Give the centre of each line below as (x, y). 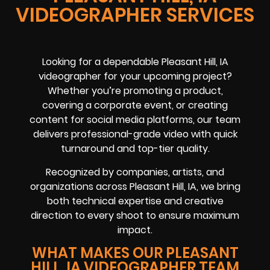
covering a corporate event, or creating (135, 105)
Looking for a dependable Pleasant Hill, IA (135, 62)
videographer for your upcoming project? (135, 77)
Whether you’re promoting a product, (135, 91)
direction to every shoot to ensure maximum (135, 215)
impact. (135, 230)
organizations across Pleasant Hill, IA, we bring (135, 186)
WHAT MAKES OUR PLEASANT (135, 253)
